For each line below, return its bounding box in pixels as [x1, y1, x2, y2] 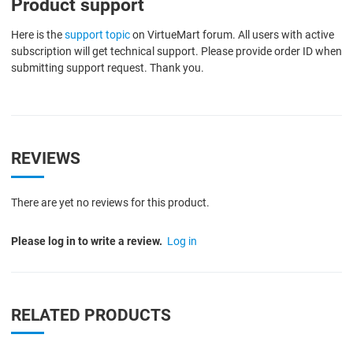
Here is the [11, 28, 65, 42]
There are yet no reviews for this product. [11, 195, 210, 209]
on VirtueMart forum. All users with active [130, 28, 334, 42]
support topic [65, 28, 130, 42]
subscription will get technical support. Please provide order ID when [11, 45, 342, 58]
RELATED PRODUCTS [11, 305, 171, 325]
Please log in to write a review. [11, 234, 162, 247]
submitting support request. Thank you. [11, 61, 204, 75]
